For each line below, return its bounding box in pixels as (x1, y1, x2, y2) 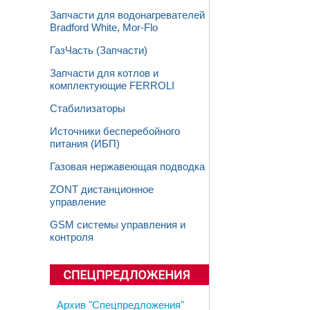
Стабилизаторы (50, 103, 125, 114)
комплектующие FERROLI (50, 80, 174, 91)
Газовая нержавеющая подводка (50, 161, 205, 172)
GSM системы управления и (50, 219, 185, 230)
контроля (50, 232, 93, 243)
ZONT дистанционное (50, 184, 154, 195)
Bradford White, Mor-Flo (50, 22, 158, 33)
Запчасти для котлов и (50, 68, 158, 79)
